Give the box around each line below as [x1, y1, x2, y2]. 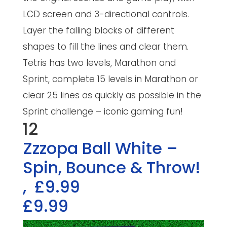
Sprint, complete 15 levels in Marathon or [22, 73, 198, 85]
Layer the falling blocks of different [22, 24, 174, 36]
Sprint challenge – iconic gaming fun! [22, 105, 183, 118]
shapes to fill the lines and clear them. [22, 41, 188, 53]
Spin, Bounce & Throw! [22, 156, 201, 179]
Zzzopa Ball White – [22, 137, 178, 160]
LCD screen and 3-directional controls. [22, 8, 189, 20]
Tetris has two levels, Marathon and [22, 57, 176, 69]
